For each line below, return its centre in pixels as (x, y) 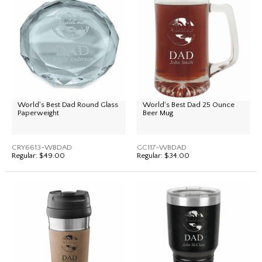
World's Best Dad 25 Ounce (189, 105)
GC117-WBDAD (162, 147)
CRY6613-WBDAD (42, 147)
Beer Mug (158, 113)
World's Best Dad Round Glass (68, 105)
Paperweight (38, 113)
